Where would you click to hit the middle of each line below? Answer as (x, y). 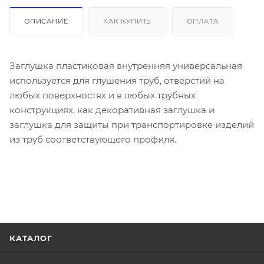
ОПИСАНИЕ (46, 21)
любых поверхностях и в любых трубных (103, 95)
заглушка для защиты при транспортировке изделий (132, 124)
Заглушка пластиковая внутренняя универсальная (126, 65)
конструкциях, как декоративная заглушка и (112, 110)
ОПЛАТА (203, 21)
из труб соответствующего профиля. (93, 139)
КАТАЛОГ (31, 238)
